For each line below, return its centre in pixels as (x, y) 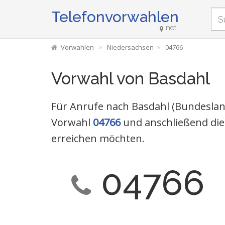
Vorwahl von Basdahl (131, 79)
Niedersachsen (130, 47)
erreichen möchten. (98, 138)
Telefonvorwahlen (115, 17)
